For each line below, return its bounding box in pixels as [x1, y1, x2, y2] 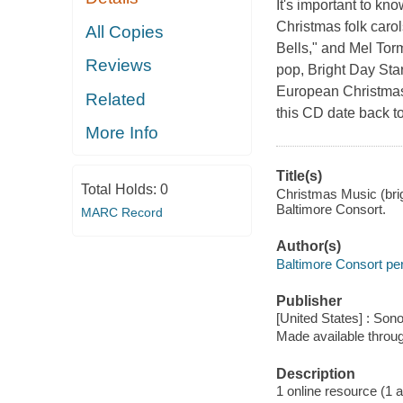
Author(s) [275, 238, 341, 255]
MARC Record [80, 204, 163, 219]
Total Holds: [80, 181, 160, 197]
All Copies [85, 22, 165, 41]
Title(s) [275, 168, 322, 184]
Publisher [275, 292, 342, 309]
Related [85, 89, 147, 109]
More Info [85, 123, 159, 143]
